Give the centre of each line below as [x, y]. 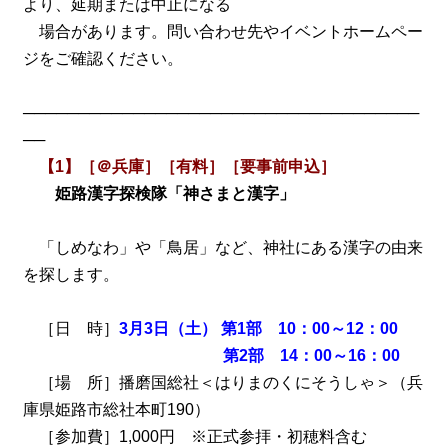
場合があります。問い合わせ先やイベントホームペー [222, 32]
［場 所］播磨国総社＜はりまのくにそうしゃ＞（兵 [222, 383]
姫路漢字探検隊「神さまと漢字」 [174, 194]
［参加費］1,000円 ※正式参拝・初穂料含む [194, 437]
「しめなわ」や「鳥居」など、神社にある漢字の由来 [222, 248]
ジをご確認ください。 [102, 59]
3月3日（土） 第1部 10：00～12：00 [258, 329]
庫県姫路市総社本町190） [116, 410]
